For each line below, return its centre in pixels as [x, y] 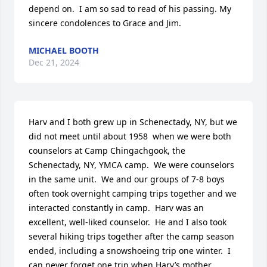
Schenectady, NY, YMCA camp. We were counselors [131, 164]
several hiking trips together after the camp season [131, 236]
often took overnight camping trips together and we [133, 193]
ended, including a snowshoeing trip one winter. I [130, 250]
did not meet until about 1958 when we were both [130, 136]
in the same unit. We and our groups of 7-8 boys [127, 179]
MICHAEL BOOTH [64, 50]
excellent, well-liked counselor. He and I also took [128, 222]
